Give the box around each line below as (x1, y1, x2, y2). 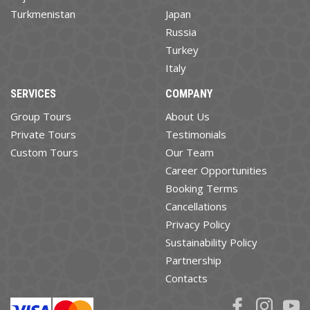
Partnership (165, 253, 221, 268)
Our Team (165, 145, 214, 160)
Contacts (165, 271, 208, 286)
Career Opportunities (165, 163, 267, 178)
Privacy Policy (165, 217, 230, 232)
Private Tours (10, 127, 76, 142)
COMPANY (165, 87, 212, 101)
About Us (165, 109, 210, 124)
